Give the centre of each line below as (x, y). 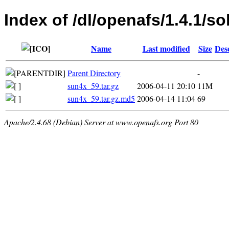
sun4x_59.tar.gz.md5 (101, 98)
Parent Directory (94, 73)
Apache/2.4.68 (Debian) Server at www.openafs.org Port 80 (101, 122)
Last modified (166, 48)
